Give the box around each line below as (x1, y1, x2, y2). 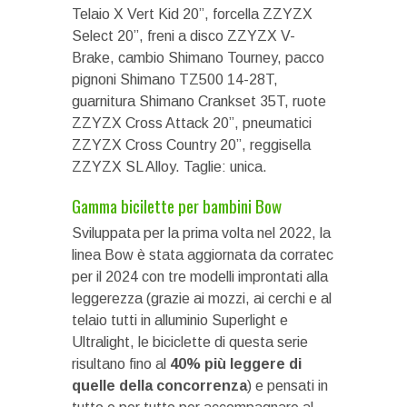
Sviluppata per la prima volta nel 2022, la (72, 224, 331, 241)
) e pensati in (247, 377, 328, 393)
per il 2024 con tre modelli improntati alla (72, 268, 328, 284)
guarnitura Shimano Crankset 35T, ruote (72, 93, 326, 109)
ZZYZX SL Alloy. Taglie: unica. (72, 158, 267, 174)
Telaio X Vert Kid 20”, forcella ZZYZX (72, 5, 313, 22)
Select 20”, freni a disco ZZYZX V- (72, 27, 295, 44)
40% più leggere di (170, 355, 302, 372)
